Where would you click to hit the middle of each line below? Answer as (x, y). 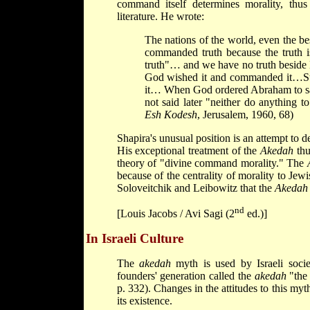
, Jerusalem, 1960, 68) (245, 114)
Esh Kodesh (171, 114)
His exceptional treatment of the (188, 150)
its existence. (144, 300)
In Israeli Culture (134, 238)
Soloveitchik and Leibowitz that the (195, 188)
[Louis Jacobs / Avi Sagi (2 (175, 213)
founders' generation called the (185, 275)
